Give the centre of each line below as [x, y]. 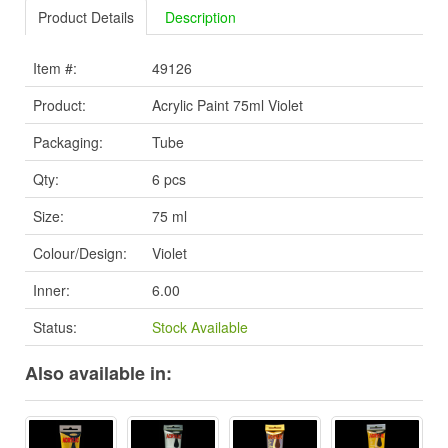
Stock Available [200, 327]
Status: [55, 327]
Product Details [86, 17]
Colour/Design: [80, 253]
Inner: [51, 290]
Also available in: [98, 373]
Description [200, 17]
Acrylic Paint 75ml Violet [227, 105]
